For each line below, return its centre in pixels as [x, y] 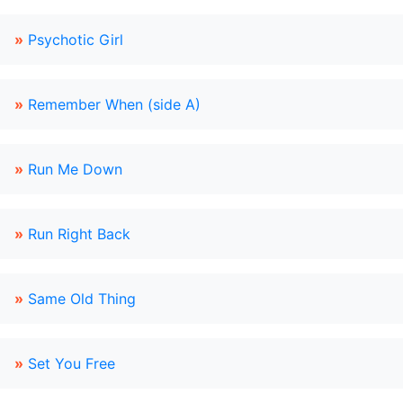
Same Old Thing [82, 299]
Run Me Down [75, 169]
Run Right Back [79, 234]
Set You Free [72, 363]
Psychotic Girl [76, 40]
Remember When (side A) [114, 104]
